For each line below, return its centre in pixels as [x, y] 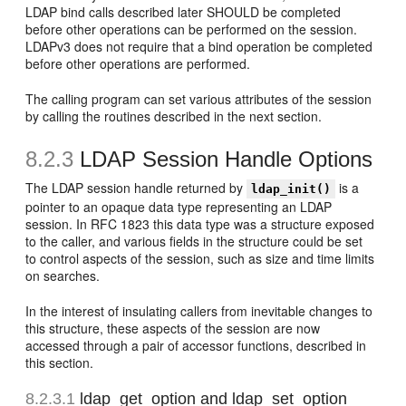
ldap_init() [291, 189]
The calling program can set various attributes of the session [199, 99]
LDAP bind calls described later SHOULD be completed [184, 12]
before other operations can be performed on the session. [192, 29]
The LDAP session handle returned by [136, 188]
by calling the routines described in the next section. [174, 116]
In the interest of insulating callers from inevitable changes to [199, 311]
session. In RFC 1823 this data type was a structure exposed [200, 224]
